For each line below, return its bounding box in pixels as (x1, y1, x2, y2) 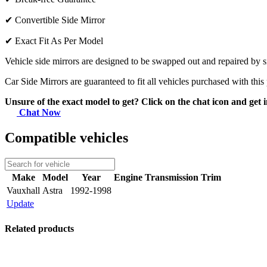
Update (7, 198, 34, 209)
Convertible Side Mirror (15, 15, 105, 26)
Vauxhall (7, 185, 40, 195)
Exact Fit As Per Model (15, 36, 103, 46)
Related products (5, 223, 74, 234)
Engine (114, 172, 142, 182)
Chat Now (17, 107, 61, 118)
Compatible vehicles (5, 130, 128, 146)
